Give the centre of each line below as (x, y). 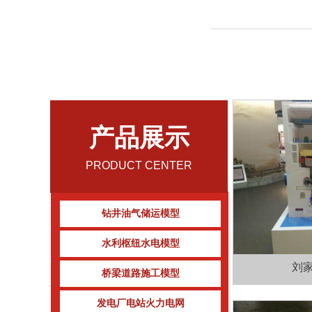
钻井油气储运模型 (140, 213)
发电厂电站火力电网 (140, 303)
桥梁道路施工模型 (140, 273)
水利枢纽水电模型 (140, 243)
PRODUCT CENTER (139, 165)
